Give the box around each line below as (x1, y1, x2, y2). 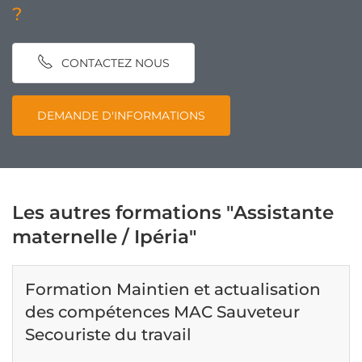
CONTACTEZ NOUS (61, 55, 170, 70)
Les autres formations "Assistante (12, 201, 334, 224)
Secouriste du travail (25, 325, 192, 344)
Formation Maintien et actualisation (25, 280, 321, 299)
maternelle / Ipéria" (12, 225, 197, 248)
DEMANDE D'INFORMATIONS (37, 107, 205, 123)
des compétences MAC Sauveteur (25, 302, 300, 322)
